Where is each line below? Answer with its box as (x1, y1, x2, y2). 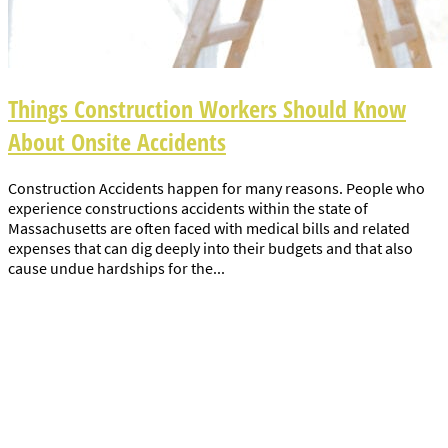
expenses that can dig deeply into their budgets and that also (8, 238, 413, 259)
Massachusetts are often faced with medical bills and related (8, 218, 410, 239)
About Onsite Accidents (8, 125, 226, 159)
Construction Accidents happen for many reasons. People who (8, 178, 425, 199)
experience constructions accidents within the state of (8, 198, 368, 219)
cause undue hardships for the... (8, 258, 225, 279)
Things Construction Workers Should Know (8, 92, 406, 126)
